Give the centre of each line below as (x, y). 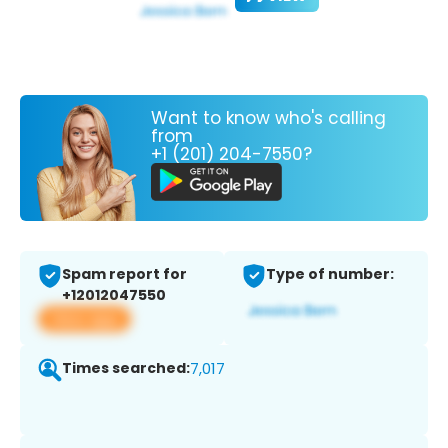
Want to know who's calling (268, 117)
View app (84, 319)
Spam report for (124, 274)
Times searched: (126, 368)
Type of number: (330, 274)
